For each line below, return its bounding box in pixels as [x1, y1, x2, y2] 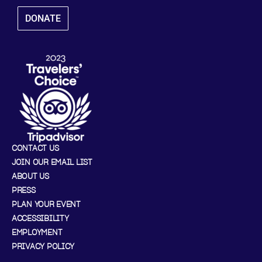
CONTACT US [12, 143, 59, 153]
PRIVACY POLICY [12, 242, 75, 251]
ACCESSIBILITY [12, 213, 69, 223]
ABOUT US [12, 171, 49, 181]
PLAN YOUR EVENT [12, 199, 81, 209]
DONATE [25, 12, 61, 24]
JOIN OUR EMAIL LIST [12, 157, 92, 167]
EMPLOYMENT [12, 227, 63, 237]
